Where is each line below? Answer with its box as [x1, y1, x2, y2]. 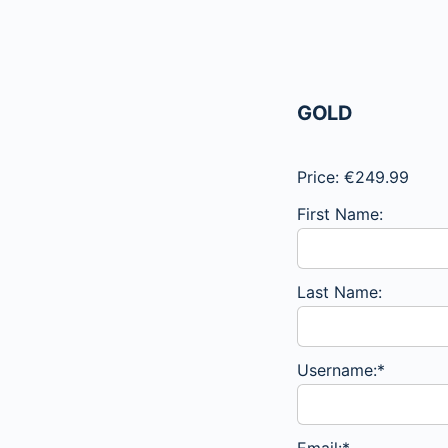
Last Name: [297, 282, 382, 303]
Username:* [297, 360, 385, 381]
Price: [297, 167, 339, 188]
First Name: [297, 204, 383, 225]
